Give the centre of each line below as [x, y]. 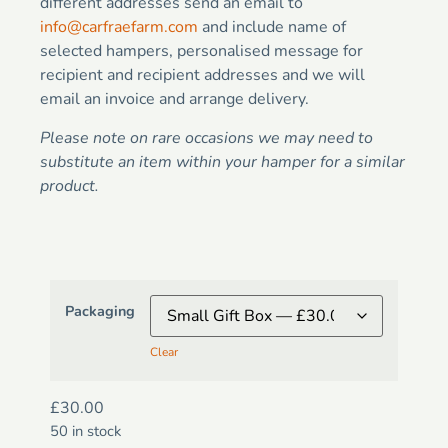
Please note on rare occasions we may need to [206, 137]
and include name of [272, 27]
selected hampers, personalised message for [201, 51]
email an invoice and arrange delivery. [174, 99]
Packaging [100, 311]
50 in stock [85, 430]
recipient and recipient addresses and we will [202, 75]
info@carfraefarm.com [119, 27]
